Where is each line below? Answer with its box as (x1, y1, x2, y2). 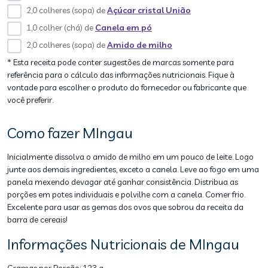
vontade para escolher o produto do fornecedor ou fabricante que (7, 82, 246, 93)
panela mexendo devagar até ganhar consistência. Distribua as (7, 176, 238, 187)
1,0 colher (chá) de (26, 22, 95, 33)
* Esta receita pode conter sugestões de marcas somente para (7, 57, 234, 68)
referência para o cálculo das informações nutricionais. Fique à (7, 69, 234, 80)
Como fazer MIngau (7, 124, 133, 142)
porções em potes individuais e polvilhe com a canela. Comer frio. (7, 189, 245, 200)
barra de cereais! (7, 214, 68, 225)
